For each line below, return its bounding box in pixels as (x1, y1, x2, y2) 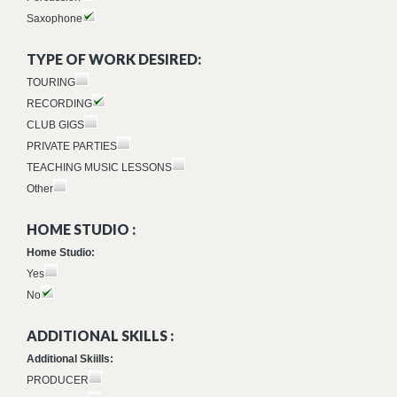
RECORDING (27, 97, 92, 110)
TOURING (27, 76, 75, 89)
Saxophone (27, 12, 82, 25)
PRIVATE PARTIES (27, 140, 117, 152)
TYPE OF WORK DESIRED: (27, 51, 201, 67)
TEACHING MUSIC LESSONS (27, 161, 172, 174)
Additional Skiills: (27, 353, 113, 365)
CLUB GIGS (27, 119, 84, 131)
